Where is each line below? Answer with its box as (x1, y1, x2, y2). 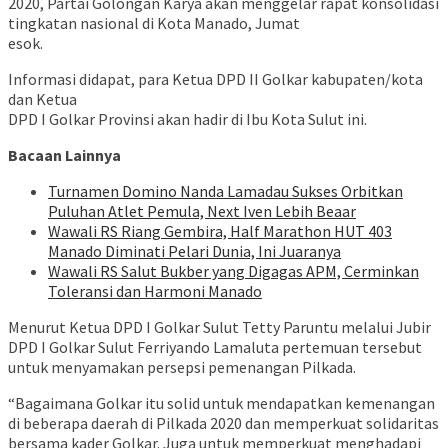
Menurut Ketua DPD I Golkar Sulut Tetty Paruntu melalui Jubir (8, 317, 431, 338)
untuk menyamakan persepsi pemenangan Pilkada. (8, 357, 356, 378)
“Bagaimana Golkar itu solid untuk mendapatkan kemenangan (8, 393, 435, 414)
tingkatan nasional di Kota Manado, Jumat (8, 13, 300, 34)
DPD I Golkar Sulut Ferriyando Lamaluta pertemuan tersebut (8, 337, 422, 358)
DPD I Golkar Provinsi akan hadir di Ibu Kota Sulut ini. (8, 109, 367, 130)
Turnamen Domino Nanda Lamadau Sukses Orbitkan (48, 181, 403, 202)
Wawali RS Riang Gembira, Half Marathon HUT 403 (48, 221, 392, 242)
